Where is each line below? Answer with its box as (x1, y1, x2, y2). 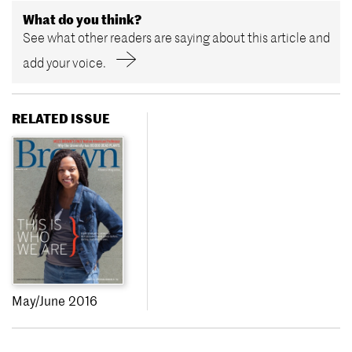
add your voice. (22, 55, 106, 71)
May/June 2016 (12, 292, 97, 309)
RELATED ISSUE (12, 110, 110, 126)
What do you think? (22, 12, 141, 28)
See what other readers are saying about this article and (22, 30, 330, 46)
